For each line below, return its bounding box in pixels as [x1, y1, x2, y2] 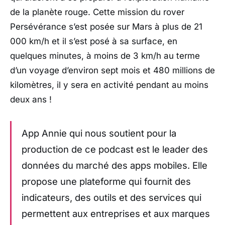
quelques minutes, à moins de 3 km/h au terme [10, 50, 200, 61]
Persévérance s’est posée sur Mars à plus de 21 [10, 21, 202, 32]
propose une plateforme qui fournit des [22, 175, 191, 187]
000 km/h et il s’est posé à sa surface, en [10, 36, 177, 46]
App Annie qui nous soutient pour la [22, 127, 176, 139]
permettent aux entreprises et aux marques [22, 207, 210, 219]
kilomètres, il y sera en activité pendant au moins [10, 79, 208, 90]
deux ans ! [10, 94, 52, 104]
